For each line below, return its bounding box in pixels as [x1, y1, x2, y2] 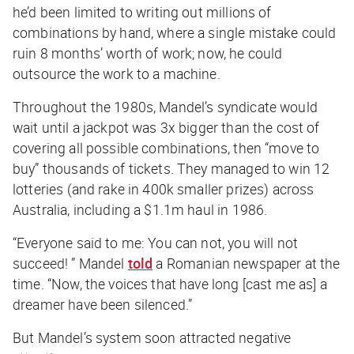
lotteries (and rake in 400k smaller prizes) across [13, 179, 314, 199]
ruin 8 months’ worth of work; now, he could [13, 43, 283, 63]
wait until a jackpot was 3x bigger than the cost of [13, 118, 320, 137]
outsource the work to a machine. [13, 64, 220, 84]
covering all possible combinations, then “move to [13, 138, 320, 158]
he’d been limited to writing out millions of [13, 2, 272, 22]
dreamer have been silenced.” [13, 295, 193, 314]
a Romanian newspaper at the [153, 254, 341, 273]
